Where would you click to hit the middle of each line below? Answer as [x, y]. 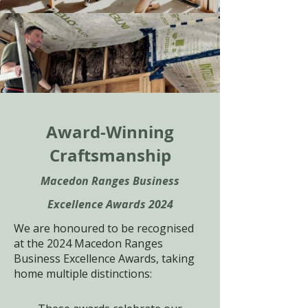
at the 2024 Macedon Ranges [88, 243]
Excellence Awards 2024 [110, 204]
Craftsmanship [110, 155]
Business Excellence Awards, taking [104, 258]
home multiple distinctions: [83, 274]
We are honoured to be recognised [104, 228]
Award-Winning [110, 132]
